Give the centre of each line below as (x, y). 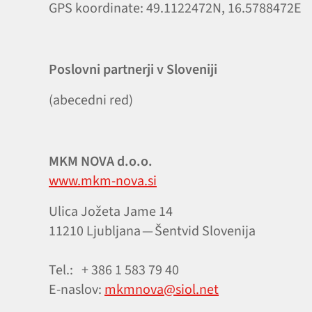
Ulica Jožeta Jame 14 (111, 212)
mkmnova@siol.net (162, 290)
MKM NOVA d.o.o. (101, 162)
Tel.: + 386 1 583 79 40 (114, 270)
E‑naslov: (77, 290)
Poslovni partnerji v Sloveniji (133, 70)
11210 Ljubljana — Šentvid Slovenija (152, 231)
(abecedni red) (91, 100)
